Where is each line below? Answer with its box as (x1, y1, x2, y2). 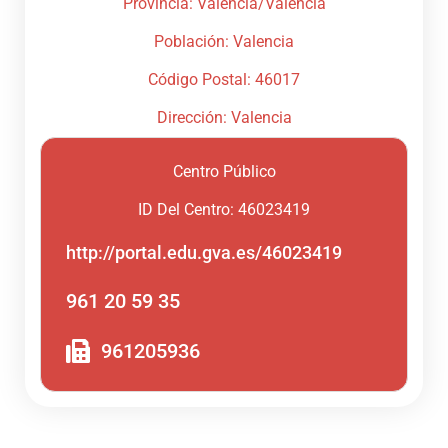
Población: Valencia (154, 32, 294, 52)
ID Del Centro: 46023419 (138, 200, 310, 220)
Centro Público (172, 162, 276, 182)
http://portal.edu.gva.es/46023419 (66, 242, 342, 264)
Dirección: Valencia (156, 108, 292, 128)
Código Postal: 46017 (148, 70, 300, 90)
